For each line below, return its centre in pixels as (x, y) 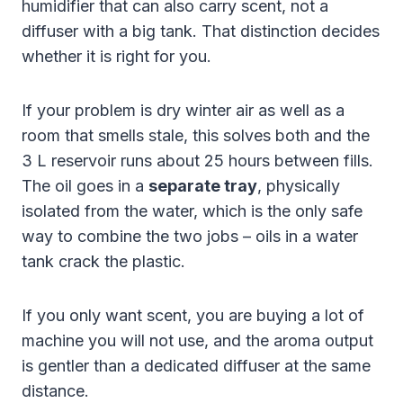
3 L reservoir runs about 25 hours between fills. (197, 161)
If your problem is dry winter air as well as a (183, 111)
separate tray (203, 186)
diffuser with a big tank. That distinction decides (201, 31)
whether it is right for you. (116, 57)
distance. (55, 391)
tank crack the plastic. (103, 262)
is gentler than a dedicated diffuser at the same (196, 366)
